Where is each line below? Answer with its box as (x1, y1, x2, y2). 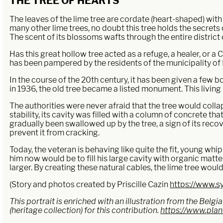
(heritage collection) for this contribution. (9, 205, 161, 215)
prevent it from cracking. (9, 127, 100, 137)
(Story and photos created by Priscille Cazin (9, 179, 170, 189)
